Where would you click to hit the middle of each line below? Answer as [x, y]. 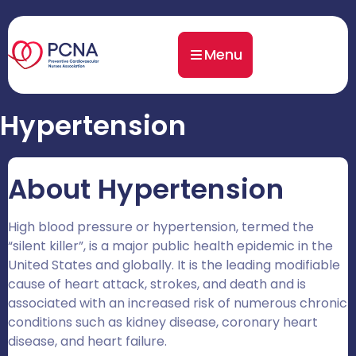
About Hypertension [146, 189]
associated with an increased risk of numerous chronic [178, 303]
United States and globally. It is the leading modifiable [174, 265]
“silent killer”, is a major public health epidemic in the [170, 246]
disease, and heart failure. [87, 341]
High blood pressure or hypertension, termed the [161, 227]
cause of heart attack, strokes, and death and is [157, 284]
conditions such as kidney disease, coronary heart [163, 322]
